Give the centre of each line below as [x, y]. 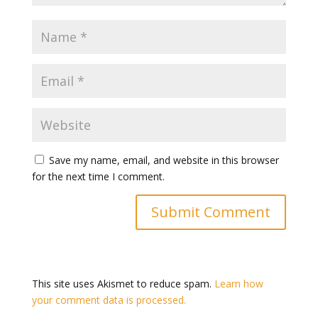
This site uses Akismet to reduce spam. [123, 284]
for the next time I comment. [98, 176]
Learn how [238, 284]
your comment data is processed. [109, 300]
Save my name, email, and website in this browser [164, 160]
